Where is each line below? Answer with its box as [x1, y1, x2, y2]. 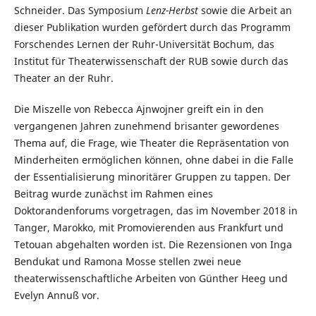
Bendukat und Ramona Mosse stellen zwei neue [13, 255, 241, 269]
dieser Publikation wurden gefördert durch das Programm [13, 20, 291, 34]
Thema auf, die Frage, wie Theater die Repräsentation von [13, 136, 289, 150]
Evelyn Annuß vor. [13, 288, 99, 303]
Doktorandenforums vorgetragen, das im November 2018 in [13, 204, 298, 218]
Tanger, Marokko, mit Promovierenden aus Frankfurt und [13, 221, 284, 235]
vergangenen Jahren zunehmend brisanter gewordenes [13, 119, 279, 133]
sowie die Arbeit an [197, 4, 292, 17]
